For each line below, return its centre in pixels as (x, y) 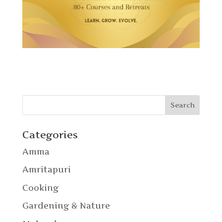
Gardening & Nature (66, 206)
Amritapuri (46, 170)
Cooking (40, 188)
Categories (50, 135)
